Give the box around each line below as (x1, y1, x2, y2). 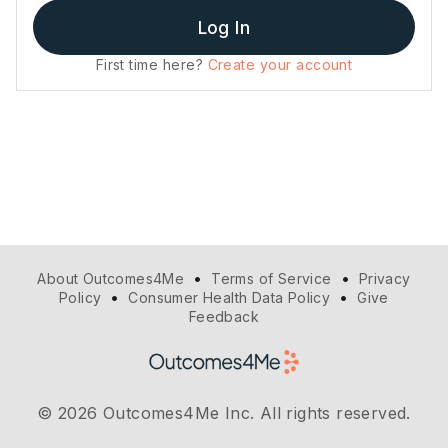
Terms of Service (211, 270, 332, 287)
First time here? (95, 56, 208, 74)
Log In (197, 16, 251, 38)
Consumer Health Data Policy (128, 289, 331, 306)
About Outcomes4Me (37, 270, 185, 287)
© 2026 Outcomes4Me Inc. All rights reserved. (37, 403, 411, 423)
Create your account (207, 56, 353, 74)
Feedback (188, 308, 260, 325)
